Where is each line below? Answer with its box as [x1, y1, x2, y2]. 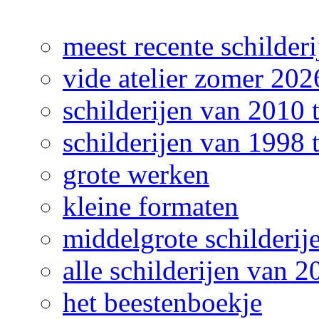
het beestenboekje [63, 287, 262, 318]
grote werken [63, 159, 209, 189]
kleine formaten [63, 191, 239, 221]
